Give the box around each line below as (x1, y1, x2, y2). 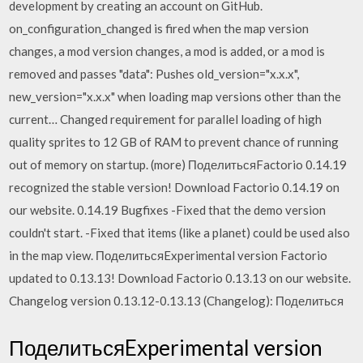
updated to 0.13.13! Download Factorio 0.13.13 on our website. (9, 271, 352, 285)
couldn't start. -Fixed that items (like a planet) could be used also (9, 225, 351, 240)
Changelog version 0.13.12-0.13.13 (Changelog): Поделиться (9, 293, 344, 308)
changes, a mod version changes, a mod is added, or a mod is (9, 44, 326, 58)
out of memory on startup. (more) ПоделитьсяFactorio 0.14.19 (9, 157, 348, 172)
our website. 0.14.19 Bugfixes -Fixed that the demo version (9, 203, 327, 217)
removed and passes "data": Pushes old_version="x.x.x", (9, 66, 300, 81)
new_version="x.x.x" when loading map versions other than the (9, 89, 342, 104)
